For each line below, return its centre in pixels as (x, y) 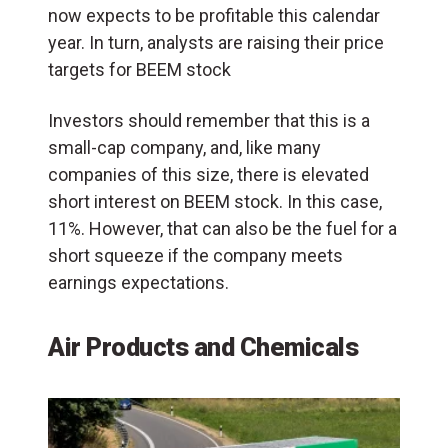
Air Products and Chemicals (203, 347)
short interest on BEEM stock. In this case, (215, 202)
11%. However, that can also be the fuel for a (222, 229)
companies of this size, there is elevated (208, 175)
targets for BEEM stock (143, 70)
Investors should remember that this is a (209, 121)
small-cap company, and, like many (184, 148)
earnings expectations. (142, 283)
